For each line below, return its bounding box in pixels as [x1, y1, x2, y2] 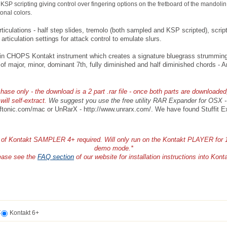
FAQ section [37, 153, 74, 161]
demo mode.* [94, 144, 133, 153]
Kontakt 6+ [9, 209, 39, 217]
